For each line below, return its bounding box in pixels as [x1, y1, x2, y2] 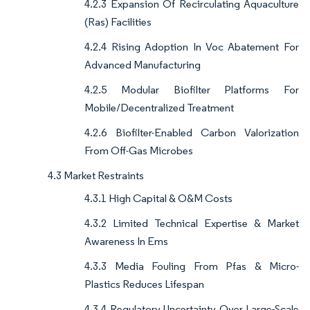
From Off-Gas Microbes [84, 144, 193, 158]
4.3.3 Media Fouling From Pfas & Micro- [84, 259, 299, 273]
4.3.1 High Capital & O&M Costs [84, 192, 232, 206]
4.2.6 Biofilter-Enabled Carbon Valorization [84, 126, 299, 140]
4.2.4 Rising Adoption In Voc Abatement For [84, 40, 299, 54]
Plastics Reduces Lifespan [84, 277, 204, 291]
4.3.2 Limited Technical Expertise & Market [84, 217, 299, 230]
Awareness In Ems [84, 235, 168, 248]
